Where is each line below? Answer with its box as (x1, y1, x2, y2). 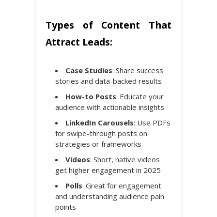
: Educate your (116, 91, 164, 101)
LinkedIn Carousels (65, 117, 134, 127)
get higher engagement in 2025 (55, 165, 161, 175)
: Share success (112, 65, 163, 75)
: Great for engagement (82, 180, 161, 190)
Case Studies (65, 65, 112, 75)
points (55, 201, 76, 212)
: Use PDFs (134, 117, 170, 127)
